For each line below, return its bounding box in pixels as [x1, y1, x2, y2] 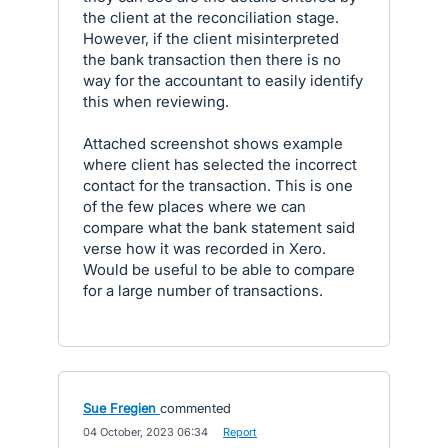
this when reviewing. [83, 92, 229, 111]
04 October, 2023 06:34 [83, 425, 208, 439]
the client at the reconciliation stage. [83, 8, 339, 27]
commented [160, 400, 231, 416]
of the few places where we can [83, 197, 306, 216]
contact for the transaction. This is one [83, 176, 353, 195]
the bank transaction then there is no [83, 50, 341, 69]
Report [223, 425, 257, 439]
